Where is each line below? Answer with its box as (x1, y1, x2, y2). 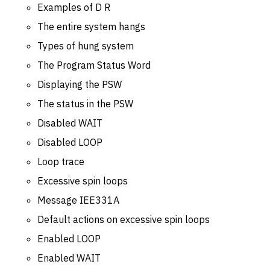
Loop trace (37, 155, 84, 168)
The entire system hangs (37, 20, 145, 33)
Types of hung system (37, 39, 134, 52)
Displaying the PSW (37, 78, 122, 90)
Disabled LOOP (37, 136, 102, 148)
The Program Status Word (37, 58, 151, 71)
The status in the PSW (37, 97, 133, 110)
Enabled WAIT (37, 251, 101, 264)
